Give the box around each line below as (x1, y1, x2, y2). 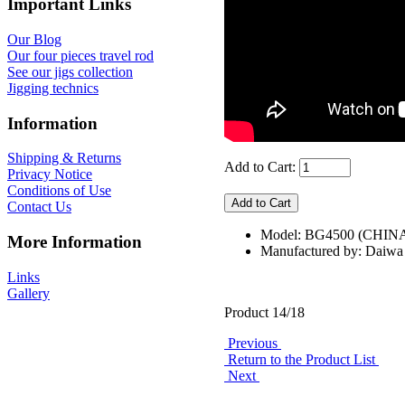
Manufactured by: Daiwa (260, 242, 403, 259)
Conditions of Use (7, 183, 111, 199)
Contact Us (7, 199, 71, 215)
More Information (7, 232, 142, 252)
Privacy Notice (7, 166, 92, 183)
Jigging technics (7, 80, 99, 96)
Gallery (7, 285, 50, 301)
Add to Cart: (224, 158, 299, 174)
